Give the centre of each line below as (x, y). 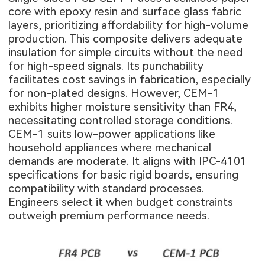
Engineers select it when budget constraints (121, 202)
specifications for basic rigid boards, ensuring (124, 175)
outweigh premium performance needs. (109, 216)
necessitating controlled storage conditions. (121, 121)
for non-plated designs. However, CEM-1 (114, 93)
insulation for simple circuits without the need (126, 53)
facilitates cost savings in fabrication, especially (130, 80)
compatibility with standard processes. (106, 189)
